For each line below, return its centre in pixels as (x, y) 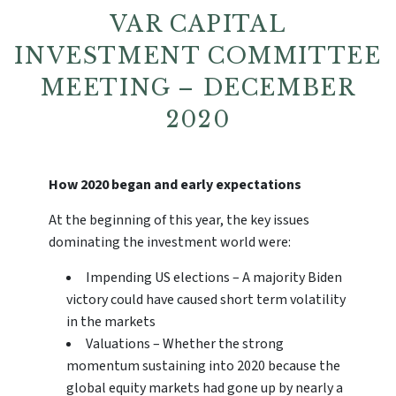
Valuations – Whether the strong (185, 344)
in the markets (111, 322)
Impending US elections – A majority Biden (214, 278)
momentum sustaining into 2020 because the (203, 366)
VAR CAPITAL (198, 24)
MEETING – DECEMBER (198, 88)
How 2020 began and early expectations (175, 185)
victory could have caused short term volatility (206, 300)
